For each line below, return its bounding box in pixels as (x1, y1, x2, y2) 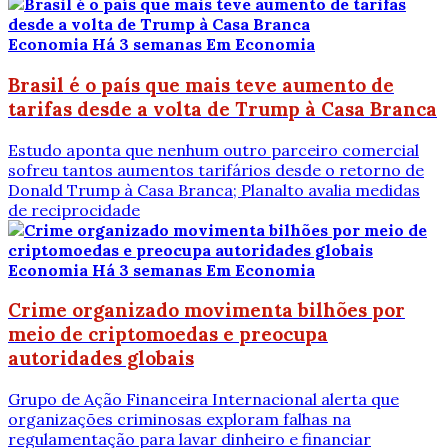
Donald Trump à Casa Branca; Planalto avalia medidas (8, 179, 420, 200)
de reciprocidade (8, 199, 140, 220)
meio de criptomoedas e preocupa (8, 322, 328, 347)
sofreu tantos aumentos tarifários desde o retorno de (8, 159, 424, 180)
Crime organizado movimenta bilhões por (8, 298, 405, 323)
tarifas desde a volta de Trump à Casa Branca (8, 96, 437, 121)
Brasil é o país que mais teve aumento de (8, 72, 394, 97)
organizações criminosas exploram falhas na (8, 409, 351, 429)
